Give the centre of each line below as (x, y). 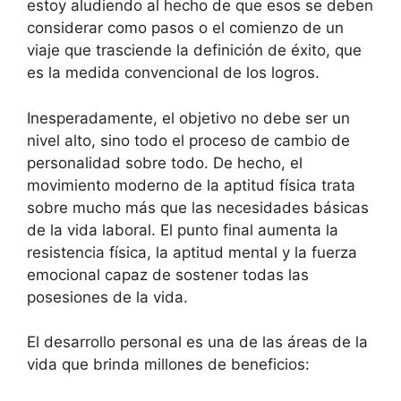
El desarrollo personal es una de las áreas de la (197, 342)
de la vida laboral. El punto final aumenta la (183, 230)
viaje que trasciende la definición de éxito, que (194, 51)
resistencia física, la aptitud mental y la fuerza (192, 252)
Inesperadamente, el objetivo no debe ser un (188, 118)
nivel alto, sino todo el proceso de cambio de (188, 140)
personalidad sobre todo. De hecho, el (165, 162)
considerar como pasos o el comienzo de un (185, 28)
